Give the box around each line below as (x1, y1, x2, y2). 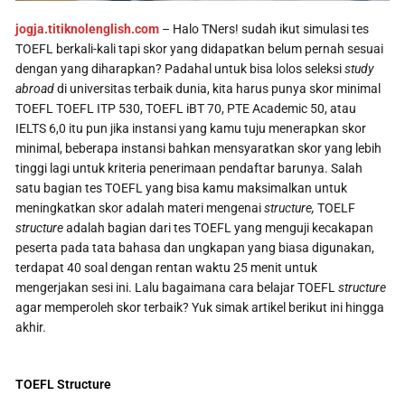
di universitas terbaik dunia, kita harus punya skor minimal (57, 81, 381, 97)
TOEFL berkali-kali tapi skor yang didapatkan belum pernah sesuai (15, 42, 384, 57)
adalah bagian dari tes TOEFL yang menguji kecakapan (63, 221, 374, 236)
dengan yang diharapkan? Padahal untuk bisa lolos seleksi (15, 61, 345, 77)
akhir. (15, 320, 47, 335)
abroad (15, 81, 58, 97)
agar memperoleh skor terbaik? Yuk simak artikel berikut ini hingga (15, 300, 385, 316)
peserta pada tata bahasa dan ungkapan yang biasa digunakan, (15, 240, 375, 256)
